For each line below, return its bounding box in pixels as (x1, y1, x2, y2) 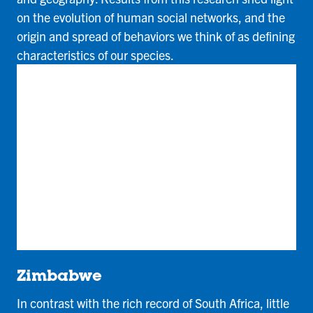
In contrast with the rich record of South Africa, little (17, 295, 289, 312)
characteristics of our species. (17, 46, 174, 63)
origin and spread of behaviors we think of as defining (17, 27, 295, 44)
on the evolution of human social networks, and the (17, 8, 285, 25)
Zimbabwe (17, 270, 102, 286)
